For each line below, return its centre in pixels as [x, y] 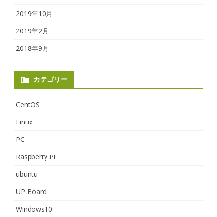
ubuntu [27, 174]
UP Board [31, 191]
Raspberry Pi [36, 156]
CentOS [28, 104]
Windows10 [34, 209]
